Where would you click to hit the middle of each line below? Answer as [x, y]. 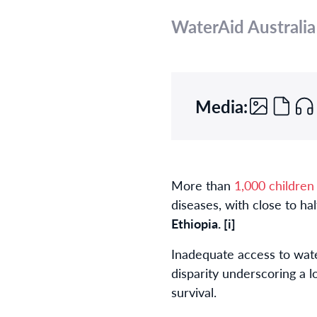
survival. [194, 292]
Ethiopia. [197, 223]
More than [203, 185]
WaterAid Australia [243, 26]
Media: [221, 106]
